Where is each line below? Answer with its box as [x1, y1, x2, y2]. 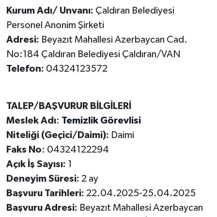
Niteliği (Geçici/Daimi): [6, 130, 111, 140]
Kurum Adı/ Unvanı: [6, 5, 93, 15]
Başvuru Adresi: [6, 202, 77, 213]
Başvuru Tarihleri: [6, 188, 84, 198]
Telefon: [6, 63, 46, 74]
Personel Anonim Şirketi [6, 20, 104, 30]
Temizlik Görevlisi [61, 115, 141, 125]
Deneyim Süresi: [6, 173, 79, 184]
